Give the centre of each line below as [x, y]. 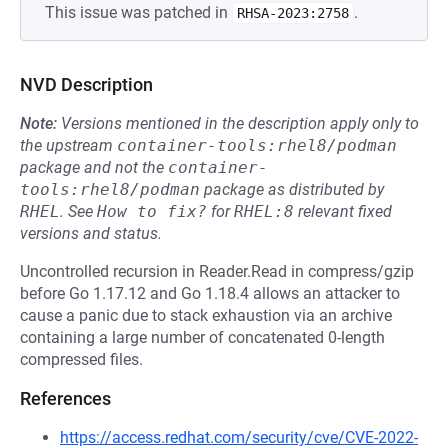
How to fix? [152, 211]
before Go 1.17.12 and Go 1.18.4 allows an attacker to [210, 293]
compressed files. [81, 359]
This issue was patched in [138, 12]
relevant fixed [343, 211]
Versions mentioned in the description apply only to [240, 123]
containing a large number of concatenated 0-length [202, 337]
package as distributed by [292, 189]
